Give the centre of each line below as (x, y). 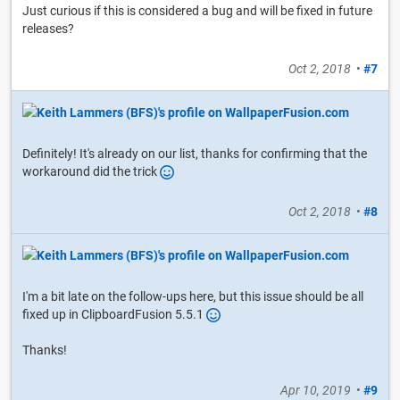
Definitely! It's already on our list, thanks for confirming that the (195, 154)
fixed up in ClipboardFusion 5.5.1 (114, 314)
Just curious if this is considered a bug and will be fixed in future (197, 11)
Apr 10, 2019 (316, 390)
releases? (48, 29)
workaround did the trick (91, 172)
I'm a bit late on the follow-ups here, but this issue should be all (193, 296)
